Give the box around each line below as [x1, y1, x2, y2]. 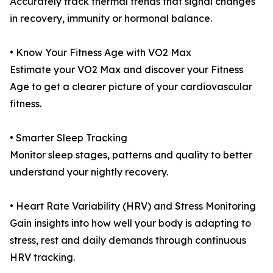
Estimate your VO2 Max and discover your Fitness [10, 63, 243, 76]
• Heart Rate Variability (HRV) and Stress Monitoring [10, 200, 256, 213]
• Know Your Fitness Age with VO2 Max [10, 46, 191, 59]
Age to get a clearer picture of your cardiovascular [10, 80, 252, 93]
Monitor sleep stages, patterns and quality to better [10, 149, 252, 161]
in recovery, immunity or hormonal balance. [10, 12, 212, 25]
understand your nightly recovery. [10, 166, 168, 179]
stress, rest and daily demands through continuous [10, 234, 246, 247]
